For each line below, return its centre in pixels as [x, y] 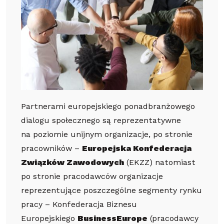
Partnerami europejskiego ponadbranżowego [108, 107]
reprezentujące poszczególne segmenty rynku [111, 191]
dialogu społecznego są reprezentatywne [101, 121]
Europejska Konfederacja [137, 149]
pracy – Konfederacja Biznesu [79, 205]
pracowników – [51, 149]
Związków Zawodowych [72, 163]
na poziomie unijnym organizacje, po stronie [107, 135]
